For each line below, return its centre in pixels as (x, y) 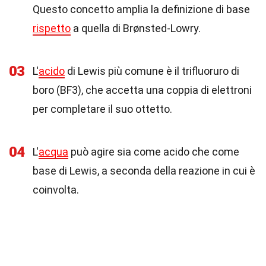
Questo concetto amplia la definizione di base (141, 9)
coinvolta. (56, 190)
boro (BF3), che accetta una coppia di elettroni (142, 90)
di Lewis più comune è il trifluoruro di (152, 71)
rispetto (52, 28)
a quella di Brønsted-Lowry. (136, 28)
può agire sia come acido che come (154, 152)
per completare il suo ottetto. (102, 109)
